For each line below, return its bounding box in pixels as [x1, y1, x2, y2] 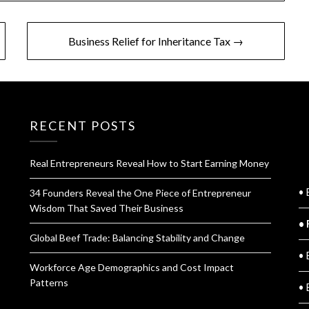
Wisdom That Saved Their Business [30, 202, 184, 215]
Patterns [30, 277, 69, 289]
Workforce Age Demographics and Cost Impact [30, 261, 235, 274]
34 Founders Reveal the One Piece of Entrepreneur [30, 187, 252, 199]
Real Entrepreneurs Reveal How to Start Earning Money [30, 157, 270, 170]
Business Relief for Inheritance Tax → [68, 34, 243, 48]
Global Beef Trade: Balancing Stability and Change [30, 232, 246, 244]
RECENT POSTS [30, 118, 137, 134]
